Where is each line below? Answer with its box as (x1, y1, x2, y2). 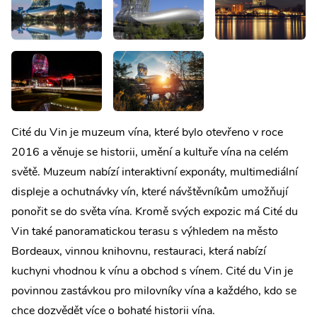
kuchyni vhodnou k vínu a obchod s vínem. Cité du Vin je (11, 263, 293, 279)
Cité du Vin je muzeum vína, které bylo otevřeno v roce (11, 124, 283, 140)
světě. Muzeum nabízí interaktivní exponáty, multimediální (11, 163, 298, 180)
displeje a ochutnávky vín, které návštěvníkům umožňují (11, 183, 288, 200)
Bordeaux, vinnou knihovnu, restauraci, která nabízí (11, 243, 266, 259)
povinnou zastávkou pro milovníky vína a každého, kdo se (11, 282, 296, 299)
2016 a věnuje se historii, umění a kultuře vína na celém (11, 144, 289, 160)
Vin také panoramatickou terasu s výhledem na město (11, 223, 278, 239)
